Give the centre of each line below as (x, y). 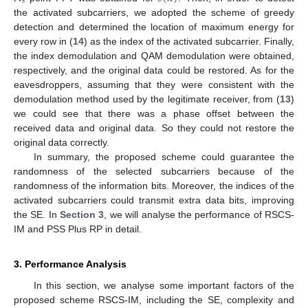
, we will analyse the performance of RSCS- (199, 214)
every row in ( (43, 41)
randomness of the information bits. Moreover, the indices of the (154, 185)
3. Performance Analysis (70, 264)
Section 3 (82, 214)
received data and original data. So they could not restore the (154, 128)
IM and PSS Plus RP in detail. (78, 229)
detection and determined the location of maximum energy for (154, 26)
